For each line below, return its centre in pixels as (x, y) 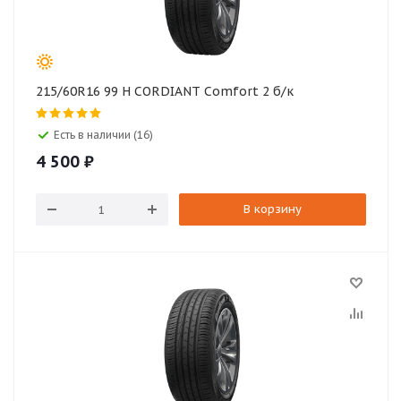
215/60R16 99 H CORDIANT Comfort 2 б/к (283, 91)
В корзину (272, 209)
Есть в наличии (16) (103, 135)
